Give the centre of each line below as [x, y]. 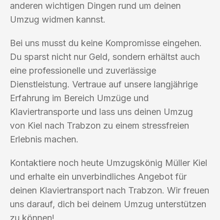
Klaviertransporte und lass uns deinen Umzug [101, 111]
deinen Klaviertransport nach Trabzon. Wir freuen [110, 190]
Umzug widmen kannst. [58, 19]
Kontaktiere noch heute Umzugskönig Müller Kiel [109, 163]
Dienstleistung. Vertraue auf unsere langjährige [104, 84]
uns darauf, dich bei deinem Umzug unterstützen [108, 204]
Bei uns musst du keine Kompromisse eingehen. [106, 43]
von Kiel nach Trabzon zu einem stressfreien [99, 125]
